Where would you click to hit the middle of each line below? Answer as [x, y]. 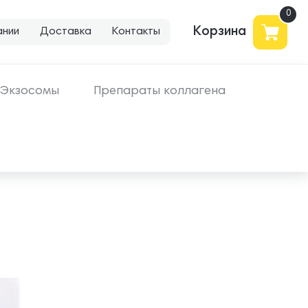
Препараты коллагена [159, 91]
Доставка [66, 32]
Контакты [136, 32]
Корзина [220, 32]
